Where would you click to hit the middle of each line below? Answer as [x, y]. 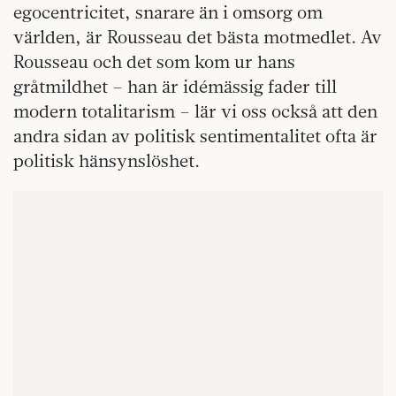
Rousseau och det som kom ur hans [154, 62]
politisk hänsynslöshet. [109, 161]
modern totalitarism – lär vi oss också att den [195, 111]
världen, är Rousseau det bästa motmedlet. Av [198, 37]
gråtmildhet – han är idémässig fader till [175, 87]
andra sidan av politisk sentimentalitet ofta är [195, 136]
